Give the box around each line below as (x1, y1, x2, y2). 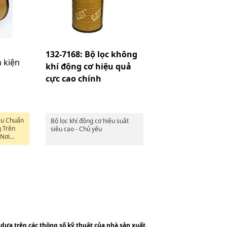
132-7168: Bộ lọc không (46, 49, 137, 60)
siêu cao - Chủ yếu (51, 125, 102, 133)
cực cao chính (46, 73, 101, 84)
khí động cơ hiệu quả (46, 61, 131, 72)
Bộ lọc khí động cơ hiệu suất (51, 117, 129, 125)
